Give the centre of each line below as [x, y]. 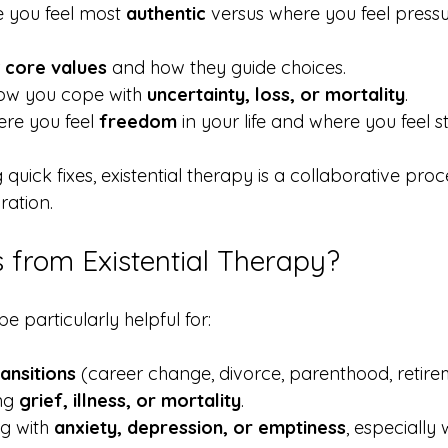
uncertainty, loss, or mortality [276, 95]
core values [56, 68]
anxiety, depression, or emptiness [200, 428]
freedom [138, 122]
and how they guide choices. [226, 68]
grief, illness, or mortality [130, 401]
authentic [166, 14]
